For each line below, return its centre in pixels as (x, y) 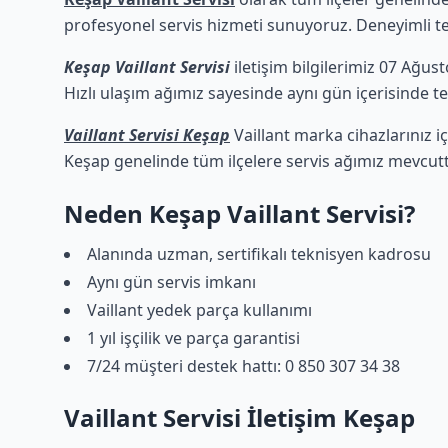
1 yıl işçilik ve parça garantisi (193, 338)
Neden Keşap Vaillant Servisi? (239, 213)
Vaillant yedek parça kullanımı (199, 310)
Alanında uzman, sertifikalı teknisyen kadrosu (259, 254)
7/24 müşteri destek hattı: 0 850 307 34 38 (243, 366)
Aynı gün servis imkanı (171, 282)
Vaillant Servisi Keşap (147, 135)
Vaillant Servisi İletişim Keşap (239, 417)
